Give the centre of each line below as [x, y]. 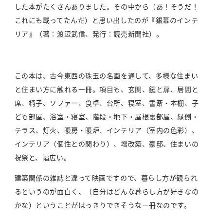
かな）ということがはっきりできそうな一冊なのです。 [103, 205]
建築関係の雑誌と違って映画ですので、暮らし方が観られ [106, 178]
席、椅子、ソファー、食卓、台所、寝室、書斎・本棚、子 [107, 103]
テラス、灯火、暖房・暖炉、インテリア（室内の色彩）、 [107, 130]
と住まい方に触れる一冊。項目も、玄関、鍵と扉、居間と [107, 89]
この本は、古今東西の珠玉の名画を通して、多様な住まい [106, 76]
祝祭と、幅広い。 [43, 157]
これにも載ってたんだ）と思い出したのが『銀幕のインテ [106, 20]
